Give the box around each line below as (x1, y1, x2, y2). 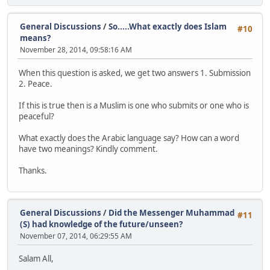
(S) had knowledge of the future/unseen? (20, 218, 183, 230)
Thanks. (19, 165, 47, 176)
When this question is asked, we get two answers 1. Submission (19, 67, 251, 78)
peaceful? (19, 110, 54, 122)
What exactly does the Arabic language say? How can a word (19, 132, 239, 143)
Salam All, (19, 253, 54, 265)
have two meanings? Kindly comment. (19, 143, 158, 154)
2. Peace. (19, 78, 52, 89)
